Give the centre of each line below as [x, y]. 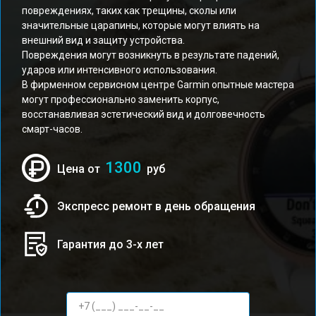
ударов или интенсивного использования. [120, 70]
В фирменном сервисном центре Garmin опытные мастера [158, 85]
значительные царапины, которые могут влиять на [141, 25]
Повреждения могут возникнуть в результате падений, [151, 55]
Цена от [80, 169]
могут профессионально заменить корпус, [121, 99]
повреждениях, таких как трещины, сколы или [129, 11]
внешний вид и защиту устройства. [103, 40]
